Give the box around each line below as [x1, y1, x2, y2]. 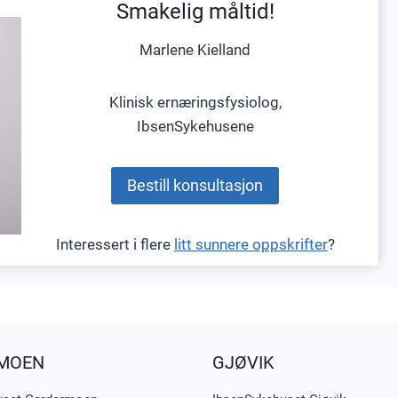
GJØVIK [212, 352, 275, 373]
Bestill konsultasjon [127, 175, 264, 195]
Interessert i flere [55, 235, 174, 253]
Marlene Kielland [139, 40, 251, 59]
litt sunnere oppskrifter [173, 235, 328, 253]
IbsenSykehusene [136, 116, 254, 135]
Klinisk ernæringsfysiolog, [108, 92, 282, 111]
